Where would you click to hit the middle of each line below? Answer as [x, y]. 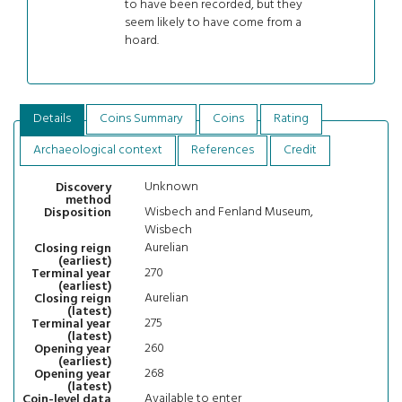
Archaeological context [97, 151]
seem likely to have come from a [213, 22]
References [223, 151]
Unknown [172, 188]
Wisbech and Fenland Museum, [229, 213]
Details [52, 119]
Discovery [83, 188]
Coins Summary [142, 119]
